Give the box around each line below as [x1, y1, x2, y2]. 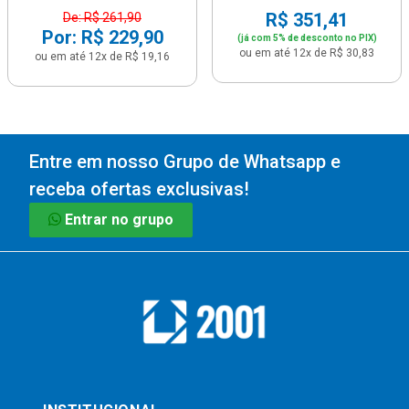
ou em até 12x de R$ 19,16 [35, 50, 170, 63]
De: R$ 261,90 [63, 10, 142, 25]
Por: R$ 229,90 [41, 26, 163, 48]
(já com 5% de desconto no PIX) [236, 33, 377, 43]
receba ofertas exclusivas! [29, 178, 249, 200]
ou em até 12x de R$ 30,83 [239, 47, 374, 59]
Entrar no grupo [65, 211, 173, 228]
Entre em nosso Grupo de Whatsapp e [29, 151, 341, 173]
